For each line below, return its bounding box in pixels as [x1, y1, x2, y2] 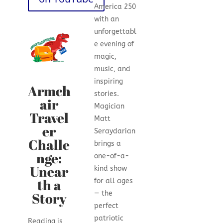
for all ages [94, 177, 133, 186]
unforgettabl [94, 27, 137, 36]
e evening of [94, 40, 134, 49]
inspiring [94, 77, 123, 86]
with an [94, 15, 119, 24]
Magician [94, 102, 125, 111]
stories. [94, 90, 119, 99]
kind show [94, 164, 127, 173]
